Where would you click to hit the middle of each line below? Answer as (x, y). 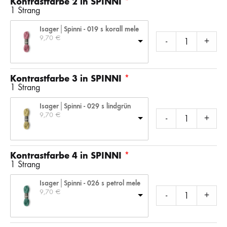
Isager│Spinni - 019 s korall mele (89, 29)
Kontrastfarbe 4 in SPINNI (66, 155)
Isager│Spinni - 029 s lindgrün (85, 106)
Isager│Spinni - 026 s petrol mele (90, 183)
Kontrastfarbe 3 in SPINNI (66, 78)
